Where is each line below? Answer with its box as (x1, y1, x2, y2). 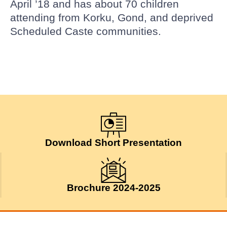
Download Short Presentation (45, 137, 182, 148)
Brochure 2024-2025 (66, 182, 161, 193)
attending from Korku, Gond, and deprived (10, 11, 213, 23)
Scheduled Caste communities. (10, 25, 161, 37)
